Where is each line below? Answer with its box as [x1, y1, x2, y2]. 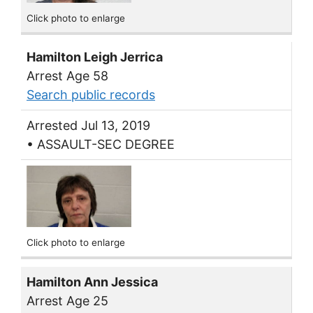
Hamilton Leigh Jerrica [27, 50, 163, 65]
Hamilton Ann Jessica [27, 275, 158, 290]
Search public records [27, 87, 155, 103]
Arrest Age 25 [27, 293, 108, 309]
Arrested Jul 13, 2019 [27, 118, 150, 133]
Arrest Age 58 [27, 68, 108, 84]
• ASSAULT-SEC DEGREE [27, 137, 175, 152]
